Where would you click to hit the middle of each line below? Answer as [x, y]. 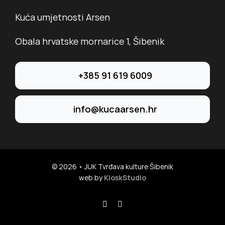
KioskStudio [125, 178]
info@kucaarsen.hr [115, 109]
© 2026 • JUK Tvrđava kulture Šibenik [113, 167]
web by [91, 178]
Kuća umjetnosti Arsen [62, 17]
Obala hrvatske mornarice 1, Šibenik [89, 41]
